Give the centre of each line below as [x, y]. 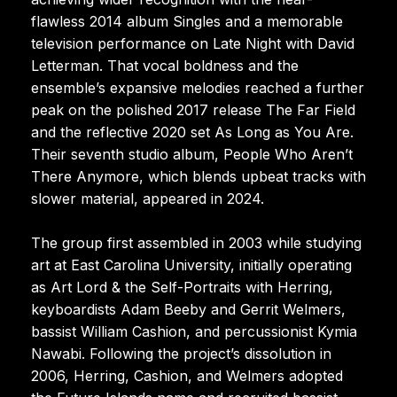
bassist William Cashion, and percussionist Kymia [194, 331]
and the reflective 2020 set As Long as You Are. [192, 132]
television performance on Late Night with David [193, 43]
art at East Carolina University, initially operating [191, 265]
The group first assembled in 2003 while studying [196, 242]
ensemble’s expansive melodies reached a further [198, 87]
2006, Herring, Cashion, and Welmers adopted [187, 375]
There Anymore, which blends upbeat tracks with [198, 176]
